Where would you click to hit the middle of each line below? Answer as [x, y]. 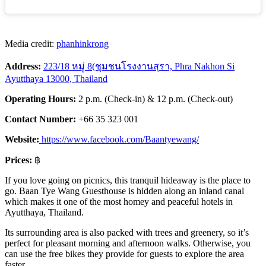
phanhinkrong [83, 44]
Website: [22, 140]
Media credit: [31, 44]
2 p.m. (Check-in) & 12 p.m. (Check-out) [156, 99]
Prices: [20, 160]
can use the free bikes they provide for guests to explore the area [124, 254]
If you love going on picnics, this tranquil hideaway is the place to [128, 180]
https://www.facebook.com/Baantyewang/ [119, 140]
